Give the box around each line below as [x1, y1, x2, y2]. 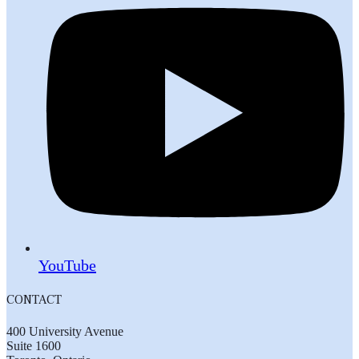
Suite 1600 [6, 339, 61, 353]
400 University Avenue [6, 325, 123, 339]
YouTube [38, 256, 96, 274]
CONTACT [6, 291, 62, 308]
